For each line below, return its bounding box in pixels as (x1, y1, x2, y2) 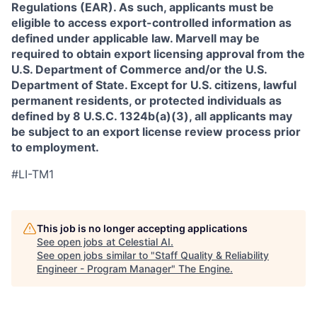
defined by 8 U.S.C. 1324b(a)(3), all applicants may (11, 109, 292, 123)
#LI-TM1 (11, 167, 54, 181)
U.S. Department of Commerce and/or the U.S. (11, 62, 267, 76)
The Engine (178, 263, 230, 275)
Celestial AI (118, 236, 171, 248)
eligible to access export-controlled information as (11, 16, 292, 30)
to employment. (11, 140, 99, 154)
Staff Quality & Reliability (155, 249, 269, 261)
